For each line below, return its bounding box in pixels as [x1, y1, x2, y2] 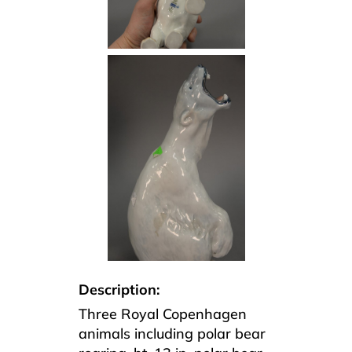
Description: [79, 280, 159, 299]
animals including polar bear [79, 324, 266, 343]
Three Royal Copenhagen [79, 304, 247, 323]
